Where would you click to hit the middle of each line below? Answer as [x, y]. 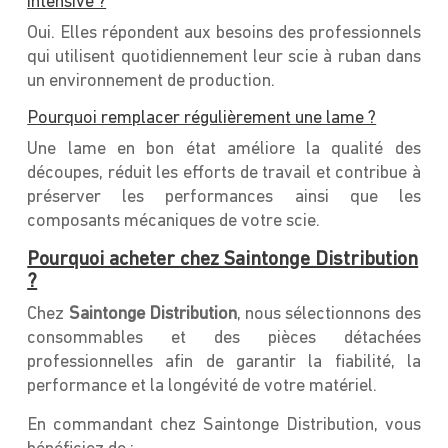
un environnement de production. [151, 81]
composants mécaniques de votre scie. [174, 221]
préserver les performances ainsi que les [224, 197]
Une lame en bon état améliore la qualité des [224, 149]
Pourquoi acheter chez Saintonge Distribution [223, 259]
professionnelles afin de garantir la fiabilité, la [224, 362]
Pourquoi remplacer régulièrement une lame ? [202, 118]
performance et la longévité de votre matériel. [202, 386]
